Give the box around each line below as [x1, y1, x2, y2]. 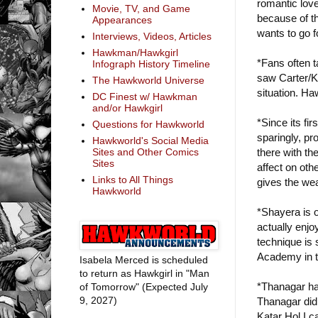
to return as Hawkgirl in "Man [79, 267, 209, 279]
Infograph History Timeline [92, 58, 210, 70]
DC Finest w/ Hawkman [92, 91, 197, 103]
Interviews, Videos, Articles [92, 31, 212, 43]
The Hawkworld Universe [92, 75, 204, 87]
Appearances [92, 14, 152, 26]
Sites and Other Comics [92, 146, 199, 158]
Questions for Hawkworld [92, 119, 204, 131]
